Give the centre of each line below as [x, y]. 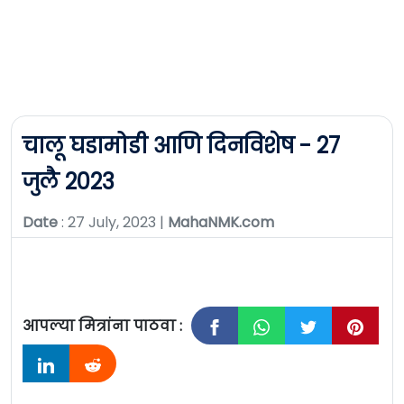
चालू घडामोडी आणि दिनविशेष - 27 [181, 146]
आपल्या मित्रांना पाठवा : [102, 326]
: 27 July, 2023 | [113, 223]
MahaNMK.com [221, 223]
